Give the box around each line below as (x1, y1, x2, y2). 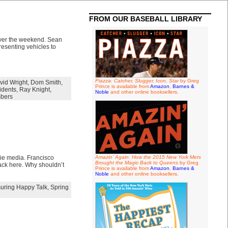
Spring (50, 184, 69, 191)
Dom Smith (30, 79, 61, 86)
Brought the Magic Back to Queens (95, 160, 178, 165)
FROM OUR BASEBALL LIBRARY (89, 15, 202, 23)
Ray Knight (19, 86, 50, 93)
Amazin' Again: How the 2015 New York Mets (95, 154, 201, 160)
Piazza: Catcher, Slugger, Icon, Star (95, 78, 179, 83)
